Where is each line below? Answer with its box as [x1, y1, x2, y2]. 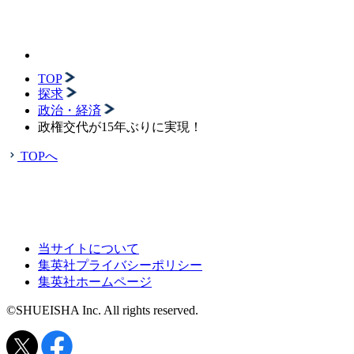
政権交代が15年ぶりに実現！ [38, 120, 202, 134]
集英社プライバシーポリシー [38, 258, 202, 272]
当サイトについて [38, 242, 139, 255]
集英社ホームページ [38, 275, 152, 288]
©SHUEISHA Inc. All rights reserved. [6, 303, 198, 317]
